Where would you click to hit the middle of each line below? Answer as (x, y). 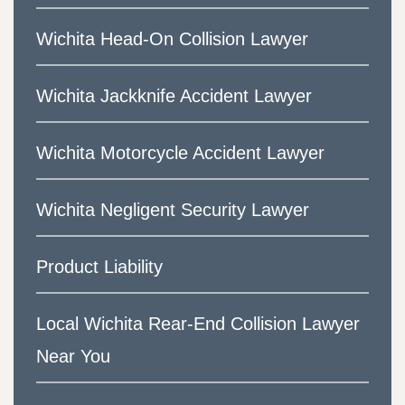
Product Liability (99, 267)
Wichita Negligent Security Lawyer (173, 210)
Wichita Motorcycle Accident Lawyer (180, 153)
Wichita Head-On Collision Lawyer (172, 39)
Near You (73, 357)
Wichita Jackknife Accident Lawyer (174, 96)
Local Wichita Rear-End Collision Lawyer (198, 324)
